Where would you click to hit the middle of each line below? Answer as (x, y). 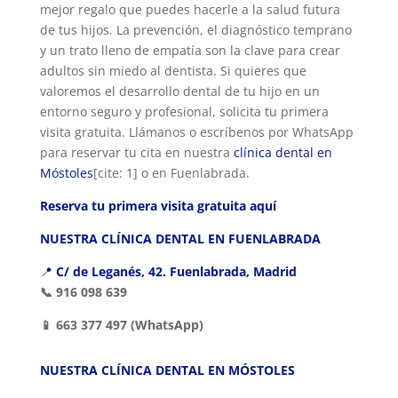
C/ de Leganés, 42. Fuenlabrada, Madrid (176, 272)
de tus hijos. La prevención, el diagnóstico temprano (195, 30)
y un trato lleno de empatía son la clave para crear (190, 51)
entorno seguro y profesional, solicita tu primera (184, 112)
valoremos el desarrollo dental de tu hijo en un (179, 92)
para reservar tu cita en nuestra (136, 153)
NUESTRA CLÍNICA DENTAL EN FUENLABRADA (180, 239)
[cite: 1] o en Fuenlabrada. (171, 173)
